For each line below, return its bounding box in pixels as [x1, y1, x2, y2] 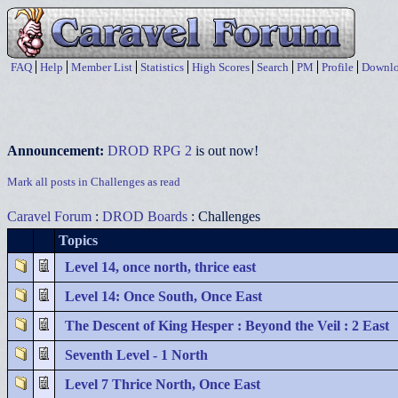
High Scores [192, 60, 250, 74]
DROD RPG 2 [107, 143, 192, 158]
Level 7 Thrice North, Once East [65, 377, 260, 392]
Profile [322, 60, 354, 74]
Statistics [140, 60, 184, 74]
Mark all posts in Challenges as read [7, 176, 180, 188]
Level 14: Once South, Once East [65, 289, 262, 304]
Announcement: [7, 143, 107, 158]
